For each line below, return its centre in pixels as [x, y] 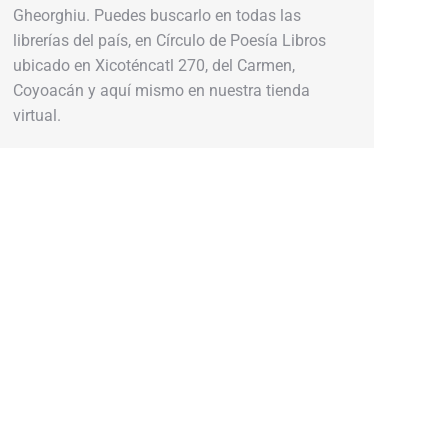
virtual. [37, 116]
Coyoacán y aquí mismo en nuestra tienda [161, 91]
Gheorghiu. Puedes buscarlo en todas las [157, 16]
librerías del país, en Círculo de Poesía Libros [169, 41]
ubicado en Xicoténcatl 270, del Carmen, [154, 66]
